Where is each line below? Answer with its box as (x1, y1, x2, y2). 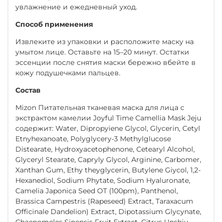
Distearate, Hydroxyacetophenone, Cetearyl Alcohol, (15, 144, 195, 154)
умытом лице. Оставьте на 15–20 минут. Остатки (15, 47, 189, 56)
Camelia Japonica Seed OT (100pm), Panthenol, (15, 186, 178, 195)
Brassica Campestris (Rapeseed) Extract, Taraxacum (15, 196, 193, 206)
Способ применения (15, 19, 93, 29)
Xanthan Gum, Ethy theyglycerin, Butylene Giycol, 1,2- (15, 165, 201, 174)
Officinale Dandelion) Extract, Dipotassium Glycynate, (15, 207, 201, 216)
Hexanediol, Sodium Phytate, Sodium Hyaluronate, (15, 175, 190, 185)
